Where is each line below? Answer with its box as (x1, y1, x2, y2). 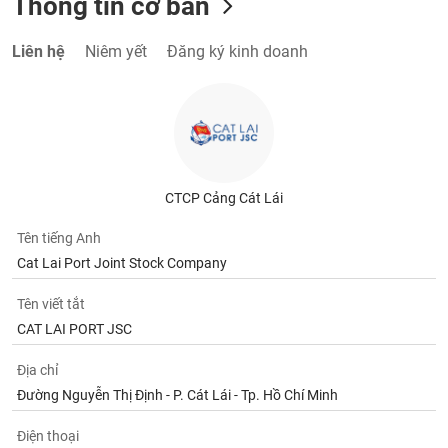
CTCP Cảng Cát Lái (164, 190, 283, 206)
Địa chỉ (17, 362, 59, 378)
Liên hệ (12, 42, 66, 61)
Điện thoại (17, 428, 80, 444)
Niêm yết (85, 42, 148, 61)
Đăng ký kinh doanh (167, 42, 309, 61)
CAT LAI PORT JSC (17, 321, 133, 337)
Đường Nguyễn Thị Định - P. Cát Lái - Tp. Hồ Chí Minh (17, 387, 339, 403)
